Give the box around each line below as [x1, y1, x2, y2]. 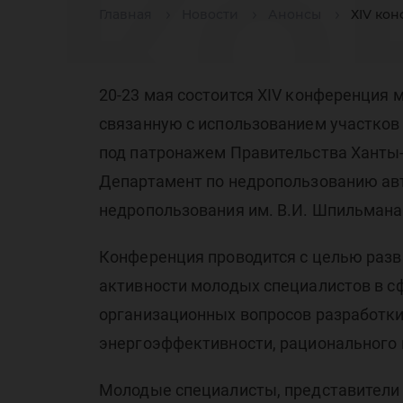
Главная [99, 6, 152, 23]
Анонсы [268, 6, 321, 23]
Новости [182, 6, 238, 23]
